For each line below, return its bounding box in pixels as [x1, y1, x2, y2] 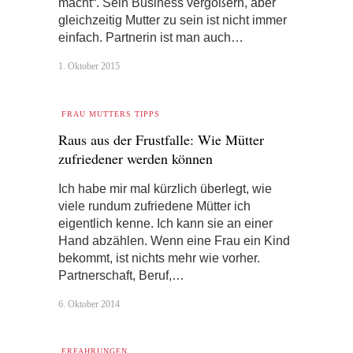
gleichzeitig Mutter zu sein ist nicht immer [58, 13, 287, 28]
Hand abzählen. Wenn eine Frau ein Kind [58, 233, 290, 247]
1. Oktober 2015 [58, 61, 120, 72]
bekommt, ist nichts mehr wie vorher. [58, 251, 260, 265]
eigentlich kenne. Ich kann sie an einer [58, 216, 273, 230]
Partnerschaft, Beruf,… [58, 268, 184, 282]
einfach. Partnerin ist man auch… [58, 31, 243, 45]
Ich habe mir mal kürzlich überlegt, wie [58, 181, 272, 195]
